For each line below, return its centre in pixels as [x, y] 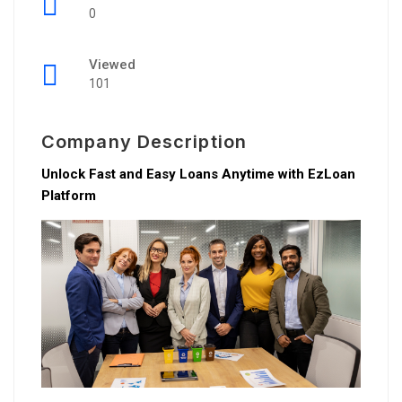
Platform [69, 196]
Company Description [144, 142]
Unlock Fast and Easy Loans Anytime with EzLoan [198, 174]
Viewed [112, 65]
